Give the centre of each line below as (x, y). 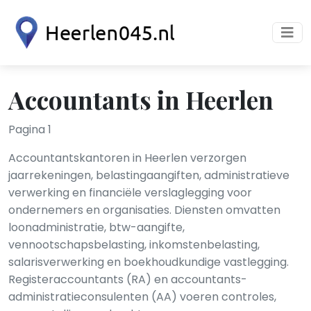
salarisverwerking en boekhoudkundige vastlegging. (149, 262)
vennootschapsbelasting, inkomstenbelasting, (134, 245)
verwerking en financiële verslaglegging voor (130, 193)
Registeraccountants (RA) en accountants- (128, 279)
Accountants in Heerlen (141, 99)
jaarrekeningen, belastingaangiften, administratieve (149, 175)
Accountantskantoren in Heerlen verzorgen (127, 158)
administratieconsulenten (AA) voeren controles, (142, 297)
